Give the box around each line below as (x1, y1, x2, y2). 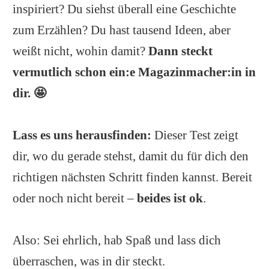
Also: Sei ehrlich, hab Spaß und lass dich (12, 232, 221, 247)
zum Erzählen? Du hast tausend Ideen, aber (12, 22, 231, 37)
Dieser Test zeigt (151, 127, 238, 142)
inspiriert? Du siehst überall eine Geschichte (12, 1, 236, 16)
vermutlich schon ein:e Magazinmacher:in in (12, 64, 256, 79)
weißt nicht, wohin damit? (12, 43, 148, 58)
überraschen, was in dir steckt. (12, 253, 165, 268)
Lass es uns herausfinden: (12, 127, 151, 142)
